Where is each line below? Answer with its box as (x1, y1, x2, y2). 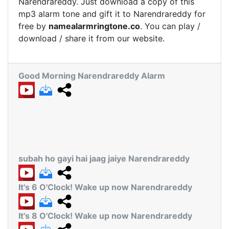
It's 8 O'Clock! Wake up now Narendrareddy (18, 211, 192, 221)
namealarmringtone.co (49, 21, 140, 31)
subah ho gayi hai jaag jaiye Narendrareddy (18, 153, 190, 164)
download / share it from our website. (18, 33, 165, 43)
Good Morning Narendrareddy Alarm (18, 71, 165, 81)
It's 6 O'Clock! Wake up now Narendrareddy (18, 182, 192, 192)
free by (18, 21, 49, 31)
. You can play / (140, 21, 200, 31)
